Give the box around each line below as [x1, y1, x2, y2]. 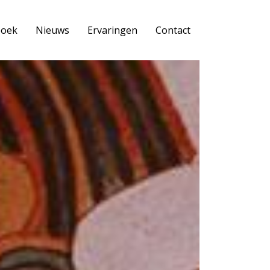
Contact [155, 24, 190, 37]
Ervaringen [87, 24, 137, 37]
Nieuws [36, 24, 69, 37]
